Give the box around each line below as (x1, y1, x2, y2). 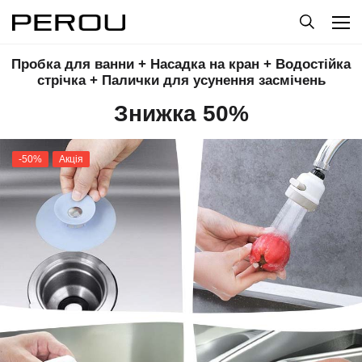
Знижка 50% (113, 101, 249, 126)
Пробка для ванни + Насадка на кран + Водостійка (11, 57, 351, 72)
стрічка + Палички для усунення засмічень (36, 73, 326, 88)
